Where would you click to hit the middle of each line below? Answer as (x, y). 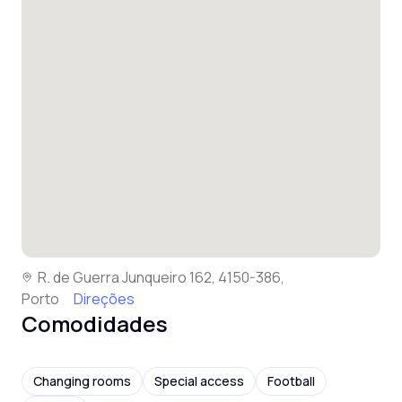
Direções (104, 299)
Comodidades (95, 323)
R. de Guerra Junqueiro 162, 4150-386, (161, 277)
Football (291, 381)
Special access (199, 381)
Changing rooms (82, 381)
